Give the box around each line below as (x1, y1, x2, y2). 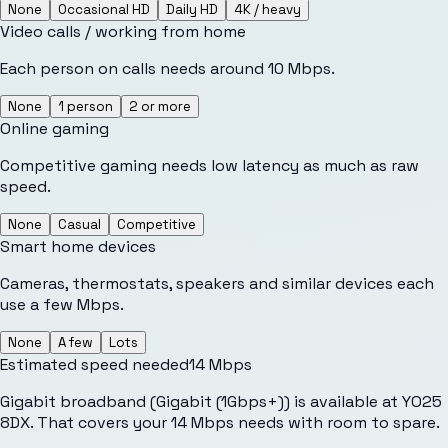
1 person (58, 97, 113, 115)
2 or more (129, 97, 191, 115)
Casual (58, 215, 101, 233)
